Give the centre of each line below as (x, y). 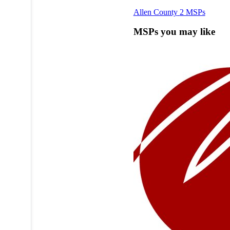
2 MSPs (192, 12)
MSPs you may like (174, 32)
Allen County (155, 12)
